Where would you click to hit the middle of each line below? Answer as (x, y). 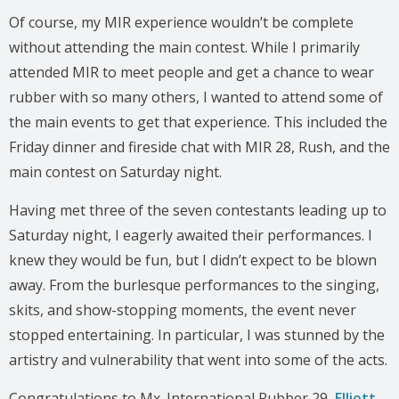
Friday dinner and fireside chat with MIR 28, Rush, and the (199, 147)
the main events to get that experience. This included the (198, 122)
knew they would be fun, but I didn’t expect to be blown (193, 260)
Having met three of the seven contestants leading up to (198, 210)
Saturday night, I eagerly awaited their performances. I (191, 235)
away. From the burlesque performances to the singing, (194, 285)
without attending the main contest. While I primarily (184, 47)
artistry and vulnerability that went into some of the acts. (198, 359)
